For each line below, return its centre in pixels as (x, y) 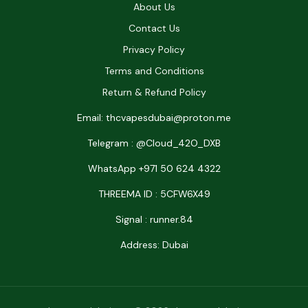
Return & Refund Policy (154, 92)
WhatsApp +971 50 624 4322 (154, 169)
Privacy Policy (154, 50)
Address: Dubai (154, 245)
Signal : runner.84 (154, 220)
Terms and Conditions (154, 71)
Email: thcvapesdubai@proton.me (154, 118)
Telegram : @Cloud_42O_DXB (154, 143)
